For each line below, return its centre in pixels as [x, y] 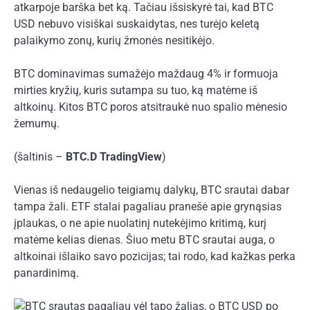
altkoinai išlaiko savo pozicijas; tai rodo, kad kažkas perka [155, 256]
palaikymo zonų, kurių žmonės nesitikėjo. [114, 40]
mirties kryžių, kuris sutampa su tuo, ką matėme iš [136, 90]
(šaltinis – [40, 156]
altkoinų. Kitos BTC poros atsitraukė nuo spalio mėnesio [151, 107]
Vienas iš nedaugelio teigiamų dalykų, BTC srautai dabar [152, 190]
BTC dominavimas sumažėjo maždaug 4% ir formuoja [146, 73]
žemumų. [37, 123]
